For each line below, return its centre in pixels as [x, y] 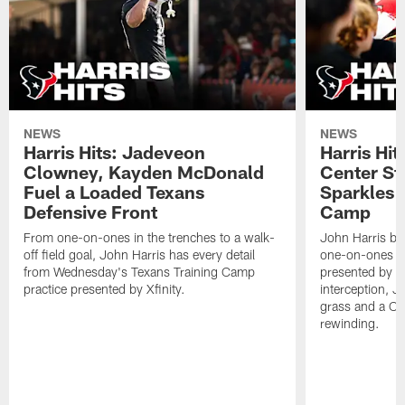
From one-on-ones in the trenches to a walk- [150, 238]
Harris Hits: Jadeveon [115, 152]
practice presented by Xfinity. [105, 289]
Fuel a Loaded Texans [114, 192]
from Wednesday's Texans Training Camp [140, 272]
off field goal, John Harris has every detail [140, 255]
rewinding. [349, 324]
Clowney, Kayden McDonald [144, 172]
